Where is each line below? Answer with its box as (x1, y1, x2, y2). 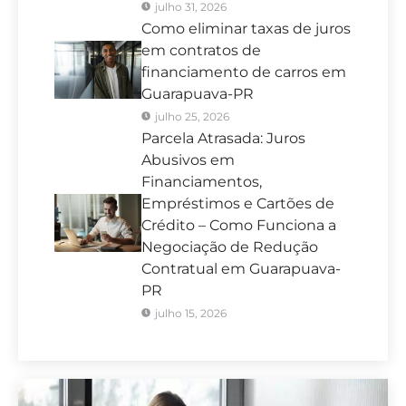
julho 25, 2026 (154, 110, 229, 124)
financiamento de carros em (140, 63, 346, 82)
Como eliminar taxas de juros (140, 20, 351, 38)
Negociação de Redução (140, 238, 318, 256)
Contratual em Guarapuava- (140, 260, 341, 278)
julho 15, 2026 (154, 306, 227, 321)
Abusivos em (140, 151, 235, 169)
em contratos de (140, 42, 261, 60)
